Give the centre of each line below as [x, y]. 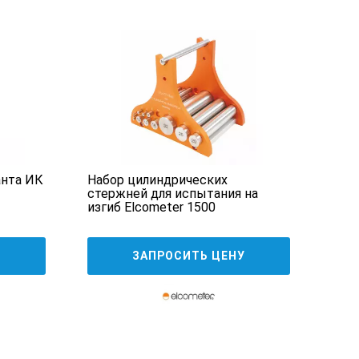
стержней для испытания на [172, 194]
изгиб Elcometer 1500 [151, 208]
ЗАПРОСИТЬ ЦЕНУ [188, 256]
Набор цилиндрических [157, 180]
